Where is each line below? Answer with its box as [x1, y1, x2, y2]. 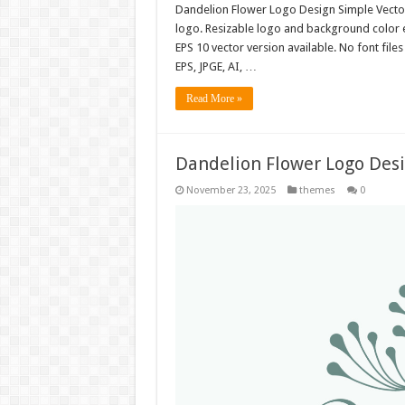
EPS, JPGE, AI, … [174, 60, 257, 74]
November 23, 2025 [185, 184, 276, 197]
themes [298, 184, 335, 197]
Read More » [185, 92, 242, 106]
